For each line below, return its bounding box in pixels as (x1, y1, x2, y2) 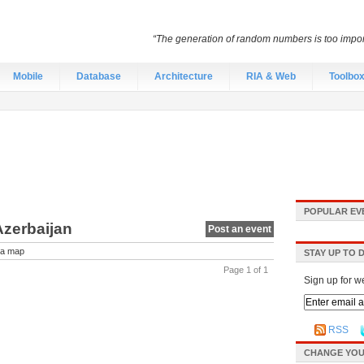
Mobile (13, 71, 43, 82)
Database (76, 71, 121, 82)
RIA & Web (246, 71, 296, 82)
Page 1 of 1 (223, 265, 268, 275)
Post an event (208, 223, 271, 235)
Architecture (154, 71, 213, 82)
